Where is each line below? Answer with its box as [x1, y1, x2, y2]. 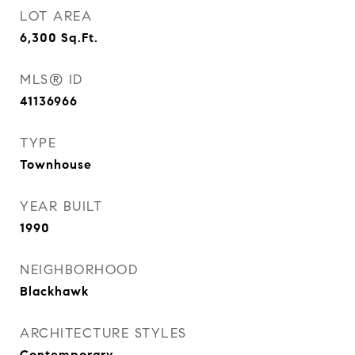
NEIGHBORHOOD [20, 261, 138, 278]
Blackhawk [20, 284, 89, 299]
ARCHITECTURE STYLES [20, 325, 187, 342]
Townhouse [20, 157, 92, 172]
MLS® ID [20, 71, 83, 88]
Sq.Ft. [61, 30, 98, 45]
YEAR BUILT [20, 198, 102, 215]
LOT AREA [20, 8, 92, 25]
